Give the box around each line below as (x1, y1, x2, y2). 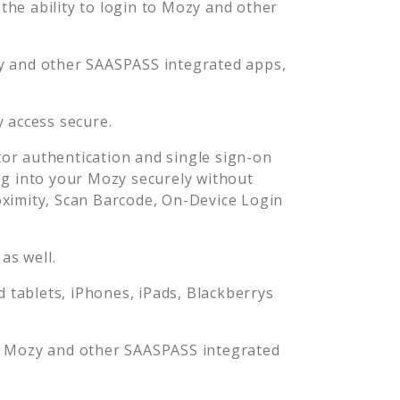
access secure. (4, 111, 112, 131)
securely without (127, 168, 254, 188)
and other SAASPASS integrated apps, (4, 54, 287, 74)
